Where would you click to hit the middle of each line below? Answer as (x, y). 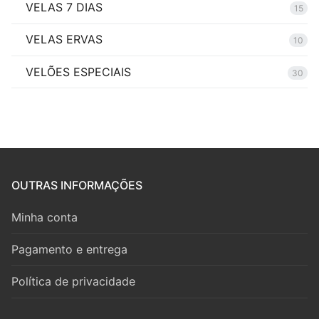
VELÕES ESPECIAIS (78, 72)
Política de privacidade (73, 281)
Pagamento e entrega (69, 249)
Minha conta (45, 217)
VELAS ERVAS (64, 40)
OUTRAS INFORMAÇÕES (77, 185)
